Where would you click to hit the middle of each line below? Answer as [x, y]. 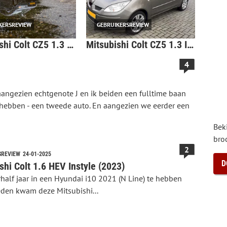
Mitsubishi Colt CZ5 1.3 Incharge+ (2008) [191, 44]
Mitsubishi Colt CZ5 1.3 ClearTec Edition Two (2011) [70, 44]
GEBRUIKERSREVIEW [123, 24]
